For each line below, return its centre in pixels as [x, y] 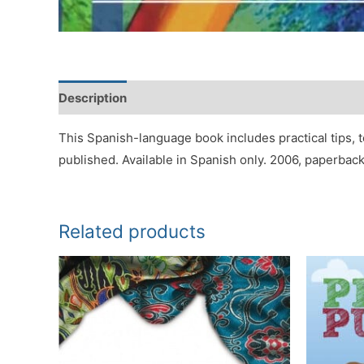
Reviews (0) [178, 97]
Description [93, 97]
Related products [132, 231]
